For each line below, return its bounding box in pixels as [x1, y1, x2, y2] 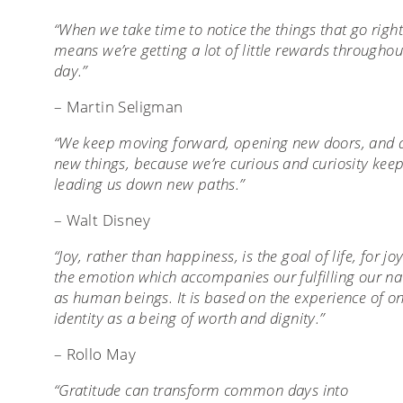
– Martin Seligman [53, 95, 184, 117]
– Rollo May [53, 343, 137, 364]
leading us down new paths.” [53, 173, 245, 194]
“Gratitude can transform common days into [53, 379, 349, 400]
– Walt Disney [53, 209, 151, 230]
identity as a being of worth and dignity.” [53, 307, 325, 328]
